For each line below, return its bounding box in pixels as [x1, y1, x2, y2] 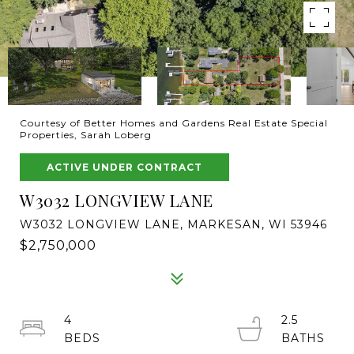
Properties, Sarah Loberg [20, 129, 152, 141]
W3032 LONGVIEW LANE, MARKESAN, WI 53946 [20, 217, 327, 232]
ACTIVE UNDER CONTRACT [47, 161, 202, 173]
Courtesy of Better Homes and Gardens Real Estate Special [20, 117, 328, 129]
